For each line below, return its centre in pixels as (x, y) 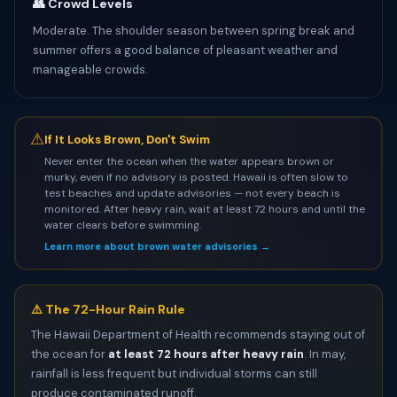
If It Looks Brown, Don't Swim (127, 139)
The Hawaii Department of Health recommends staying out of (198, 335)
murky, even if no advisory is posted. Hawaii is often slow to (196, 177)
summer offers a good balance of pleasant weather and (185, 50)
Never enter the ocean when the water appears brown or (189, 161)
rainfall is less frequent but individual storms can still (174, 374)
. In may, (325, 354)
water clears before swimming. (122, 225)
